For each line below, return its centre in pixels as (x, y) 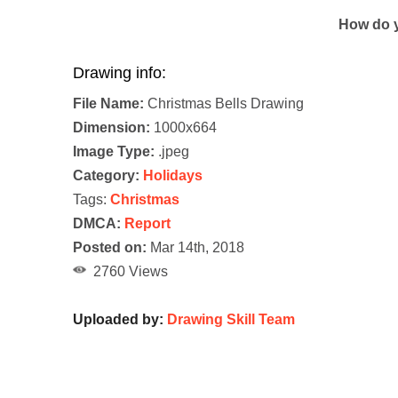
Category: (106, 175)
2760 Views (127, 271)
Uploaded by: (120, 319)
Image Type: (114, 151)
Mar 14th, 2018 (195, 247)
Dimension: (111, 127)
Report (147, 223)
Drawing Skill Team (231, 319)
